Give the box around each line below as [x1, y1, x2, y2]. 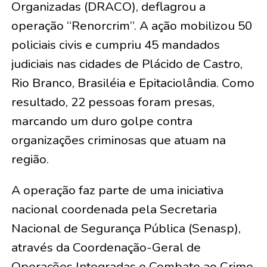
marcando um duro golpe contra [11, 113, 193, 129]
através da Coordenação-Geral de [11, 239, 201, 256]
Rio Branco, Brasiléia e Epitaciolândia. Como [11, 74, 254, 91]
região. [11, 151, 49, 167]
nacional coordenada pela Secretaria [11, 201, 217, 218]
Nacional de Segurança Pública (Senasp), [11, 220, 241, 237]
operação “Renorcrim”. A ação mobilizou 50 [11, 17, 252, 34]
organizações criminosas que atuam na [11, 132, 226, 148]
